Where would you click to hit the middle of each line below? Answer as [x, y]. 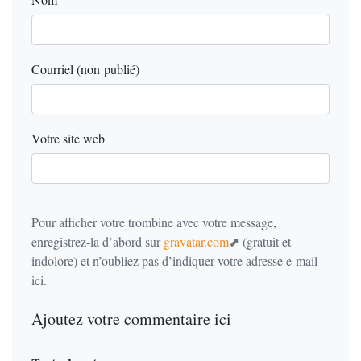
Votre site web [68, 138]
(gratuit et [265, 241]
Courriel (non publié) [85, 69]
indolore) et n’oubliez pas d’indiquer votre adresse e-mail [174, 261]
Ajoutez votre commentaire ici [131, 319]
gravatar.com [196, 241]
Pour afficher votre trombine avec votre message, [154, 222]
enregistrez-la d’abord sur [98, 241]
